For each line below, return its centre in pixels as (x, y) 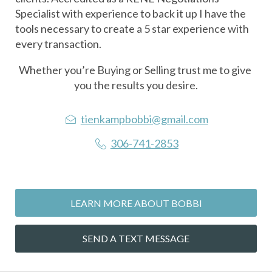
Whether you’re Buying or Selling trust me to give (135, 70)
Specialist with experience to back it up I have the (131, 14)
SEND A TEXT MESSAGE (136, 239)
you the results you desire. (136, 85)
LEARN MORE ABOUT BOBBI (136, 203)
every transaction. (59, 44)
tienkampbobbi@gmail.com (144, 119)
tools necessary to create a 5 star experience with (132, 29)
